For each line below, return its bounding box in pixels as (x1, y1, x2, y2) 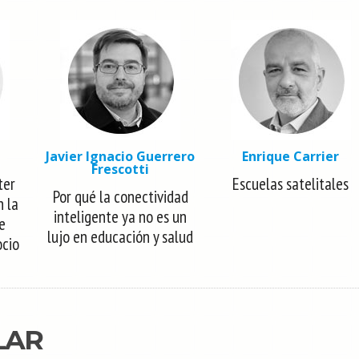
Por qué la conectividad (52, 185, 188, 208)
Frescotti (91, 159, 150, 178)
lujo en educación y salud (47, 225, 194, 248)
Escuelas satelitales (232, 172, 349, 195)
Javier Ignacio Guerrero (46, 147, 196, 165)
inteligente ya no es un (54, 205, 188, 228)
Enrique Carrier (242, 147, 340, 165)
